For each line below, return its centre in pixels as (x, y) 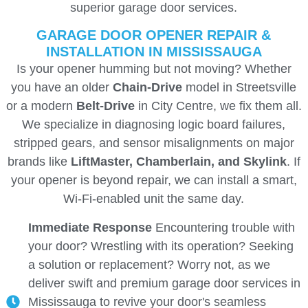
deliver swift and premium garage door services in (164, 283)
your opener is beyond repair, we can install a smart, (154, 180)
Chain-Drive (148, 88)
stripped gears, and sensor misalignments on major (154, 143)
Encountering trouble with (223, 227)
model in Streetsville (240, 88)
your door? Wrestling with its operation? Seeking (161, 246)
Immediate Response (90, 227)
